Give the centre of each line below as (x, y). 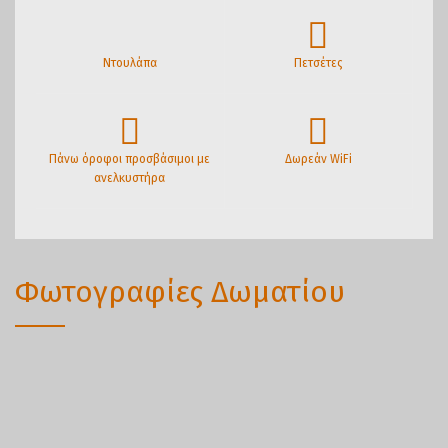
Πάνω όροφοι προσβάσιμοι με (130, 158)
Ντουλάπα (129, 62)
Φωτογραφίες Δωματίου (180, 291)
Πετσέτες (318, 62)
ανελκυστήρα (130, 177)
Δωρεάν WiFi (318, 158)
